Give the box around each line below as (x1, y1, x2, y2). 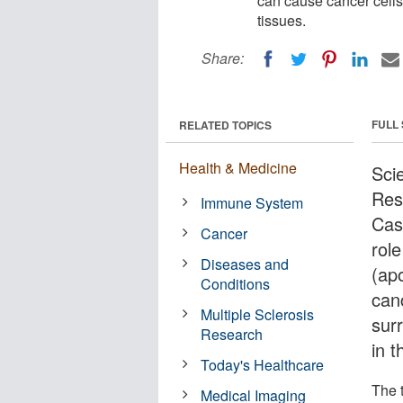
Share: (201, 48, 244, 68)
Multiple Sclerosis (201, 303, 315, 325)
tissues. (257, 10, 306, 31)
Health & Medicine (179, 157, 297, 178)
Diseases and (201, 253, 290, 274)
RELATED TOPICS (179, 116, 272, 133)
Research (201, 323, 264, 345)
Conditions (201, 273, 271, 294)
